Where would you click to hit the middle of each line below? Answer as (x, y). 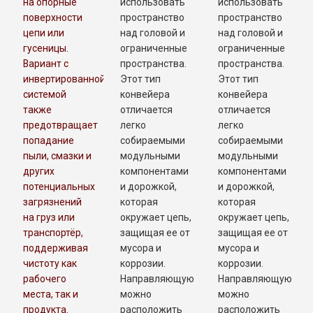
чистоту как (50, 263)
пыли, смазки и (57, 155)
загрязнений (52, 202)
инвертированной (64, 79)
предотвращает (60, 125)
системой (44, 94)
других (38, 171)
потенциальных (59, 186)
